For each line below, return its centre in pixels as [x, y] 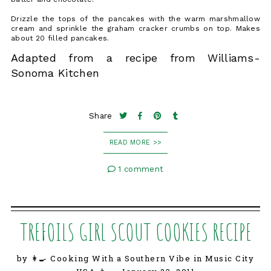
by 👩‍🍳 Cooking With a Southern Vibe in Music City [135, 259]
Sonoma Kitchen [55, 73]
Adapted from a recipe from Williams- [135, 58]
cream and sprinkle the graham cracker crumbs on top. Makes [135, 29]
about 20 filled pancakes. [60, 38]
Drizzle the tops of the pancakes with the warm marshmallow [135, 19]
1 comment [140, 169]
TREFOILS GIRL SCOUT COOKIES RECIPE [135, 232]
